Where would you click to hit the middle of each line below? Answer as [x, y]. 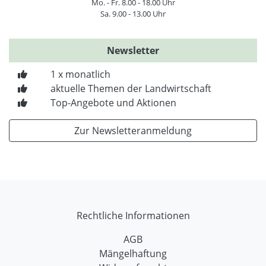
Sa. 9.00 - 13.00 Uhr [133, 13]
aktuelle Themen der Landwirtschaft [131, 88]
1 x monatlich [80, 74]
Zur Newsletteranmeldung [133, 130]
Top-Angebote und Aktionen [113, 102]
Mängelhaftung [133, 253]
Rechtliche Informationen [133, 215]
